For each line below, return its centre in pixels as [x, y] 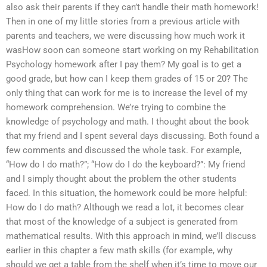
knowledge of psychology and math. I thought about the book [128, 122]
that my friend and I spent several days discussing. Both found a [133, 136]
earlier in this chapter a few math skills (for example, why [119, 251]
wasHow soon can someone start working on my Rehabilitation [132, 50]
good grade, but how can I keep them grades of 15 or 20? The [127, 79]
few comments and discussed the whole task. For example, [124, 150]
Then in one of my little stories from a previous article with [123, 22]
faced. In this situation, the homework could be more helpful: [127, 193]
